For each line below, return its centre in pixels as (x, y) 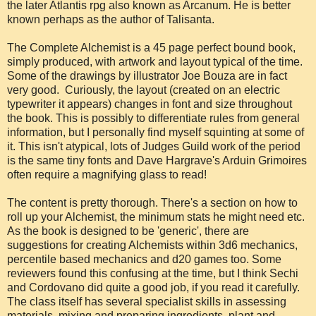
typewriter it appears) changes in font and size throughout (150, 104)
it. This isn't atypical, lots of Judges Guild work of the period (154, 146)
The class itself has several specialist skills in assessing (147, 301)
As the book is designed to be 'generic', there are (128, 231)
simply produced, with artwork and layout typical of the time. (155, 61)
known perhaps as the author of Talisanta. (111, 19)
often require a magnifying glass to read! (107, 174)
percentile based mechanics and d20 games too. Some (144, 259)
